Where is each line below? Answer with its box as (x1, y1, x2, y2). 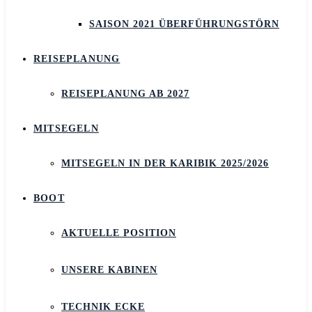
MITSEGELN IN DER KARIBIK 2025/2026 (61, 158, 269, 169)
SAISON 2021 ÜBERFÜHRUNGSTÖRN (89, 19, 279, 29)
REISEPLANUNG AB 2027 (61, 88, 189, 99)
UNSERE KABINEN (61, 265, 157, 275)
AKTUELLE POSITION (61, 228, 176, 238)
